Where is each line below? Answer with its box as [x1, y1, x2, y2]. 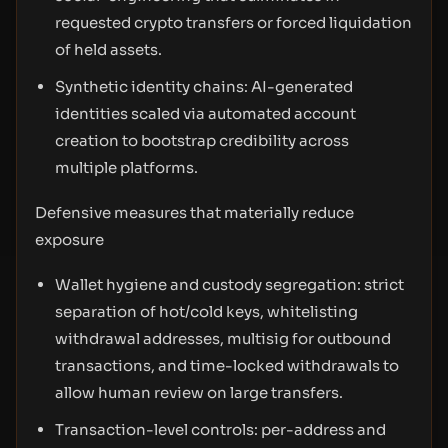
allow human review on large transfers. [55, 383, 343, 402]
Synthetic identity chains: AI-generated [55, 77, 353, 96]
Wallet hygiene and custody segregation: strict [55, 275, 404, 294]
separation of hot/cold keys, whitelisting [55, 302, 358, 321]
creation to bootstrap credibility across [55, 131, 349, 150]
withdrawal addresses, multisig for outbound [55, 329, 391, 348]
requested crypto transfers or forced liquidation [55, 13, 412, 32]
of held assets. [55, 40, 162, 59]
